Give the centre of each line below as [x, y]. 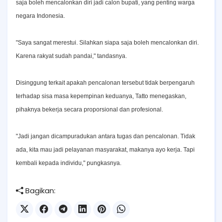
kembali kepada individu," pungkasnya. [69, 163]
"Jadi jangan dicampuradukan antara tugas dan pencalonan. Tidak [106, 136]
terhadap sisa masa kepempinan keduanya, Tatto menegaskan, [101, 96]
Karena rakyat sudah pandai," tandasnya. [71, 56]
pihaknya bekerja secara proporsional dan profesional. [89, 110]
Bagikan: [39, 191]
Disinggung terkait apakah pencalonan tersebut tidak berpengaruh [105, 83]
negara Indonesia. [40, 16]
